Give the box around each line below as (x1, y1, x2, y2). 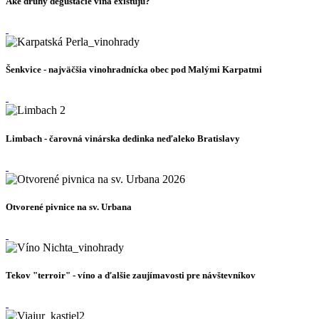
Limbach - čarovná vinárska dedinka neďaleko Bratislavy (6, 132, 240, 144)
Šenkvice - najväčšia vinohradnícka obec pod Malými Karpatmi (6, 64, 262, 75)
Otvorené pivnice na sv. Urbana (6, 201, 132, 212)
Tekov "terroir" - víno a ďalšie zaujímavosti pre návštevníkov (6, 270, 256, 281)
